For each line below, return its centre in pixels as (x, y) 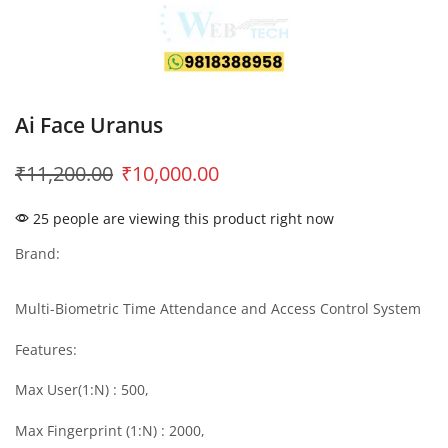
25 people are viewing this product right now (181, 218)
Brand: (37, 253)
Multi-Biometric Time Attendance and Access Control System (218, 308)
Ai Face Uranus (89, 125)
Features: (46, 349)
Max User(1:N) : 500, (82, 390)
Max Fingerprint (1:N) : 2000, (110, 430)
